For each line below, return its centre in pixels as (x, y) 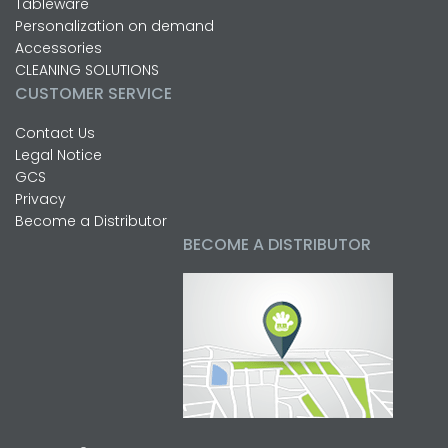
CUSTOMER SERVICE (93, 94)
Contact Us (55, 133)
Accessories (58, 48)
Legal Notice (58, 155)
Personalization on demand (114, 26)
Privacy (40, 199)
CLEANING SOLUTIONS (87, 70)
